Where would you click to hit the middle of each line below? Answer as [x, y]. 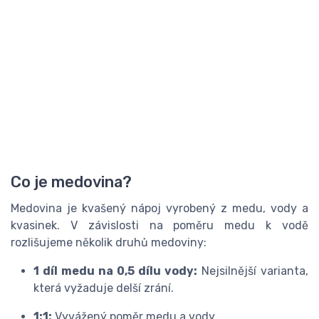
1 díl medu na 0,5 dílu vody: [115, 271]
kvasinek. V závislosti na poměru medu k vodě [159, 225]
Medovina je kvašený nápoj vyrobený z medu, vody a [159, 208]
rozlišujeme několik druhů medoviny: [109, 242]
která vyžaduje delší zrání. [104, 288]
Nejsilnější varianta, [253, 271]
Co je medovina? [71, 182]
